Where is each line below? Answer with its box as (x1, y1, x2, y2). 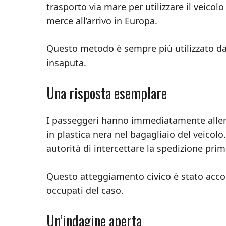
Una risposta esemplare (46, 82, 167, 103)
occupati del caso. (46, 184, 124, 196)
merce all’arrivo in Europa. (46, 14, 157, 27)
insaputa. (46, 56, 86, 69)
